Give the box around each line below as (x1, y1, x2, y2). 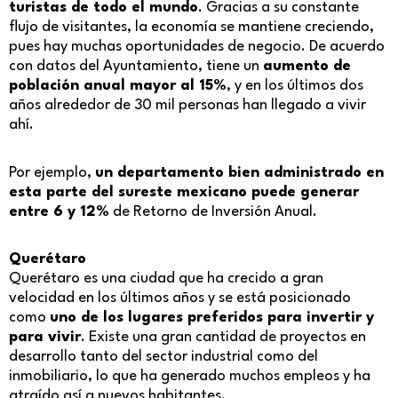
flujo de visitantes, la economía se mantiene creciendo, (9, 20, 374, 36)
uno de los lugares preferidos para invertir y (50, 310, 374, 326)
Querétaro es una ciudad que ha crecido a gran (9, 271, 323, 287)
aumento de (263, 59, 351, 75)
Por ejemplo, (9, 164, 95, 180)
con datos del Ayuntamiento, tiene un (9, 59, 263, 75)
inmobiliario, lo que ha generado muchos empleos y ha (9, 369, 370, 385)
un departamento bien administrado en (95, 164, 384, 180)
